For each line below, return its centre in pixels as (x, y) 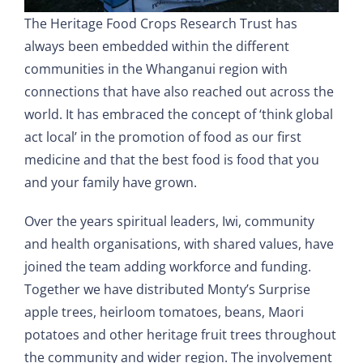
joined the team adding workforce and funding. (167, 266)
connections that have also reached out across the (179, 91)
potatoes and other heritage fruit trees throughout (180, 334)
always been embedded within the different (156, 46)
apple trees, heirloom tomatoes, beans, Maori (164, 312)
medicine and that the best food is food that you (171, 159)
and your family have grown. (110, 182)
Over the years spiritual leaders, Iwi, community (169, 221)
